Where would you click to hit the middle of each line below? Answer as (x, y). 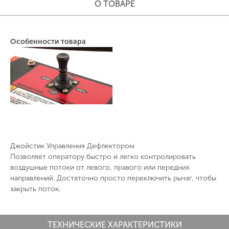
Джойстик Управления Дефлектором (72, 146)
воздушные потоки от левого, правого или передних (100, 167)
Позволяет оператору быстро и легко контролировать (103, 156)
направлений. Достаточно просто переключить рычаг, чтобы (113, 178)
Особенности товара (48, 41)
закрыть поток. (35, 189)
